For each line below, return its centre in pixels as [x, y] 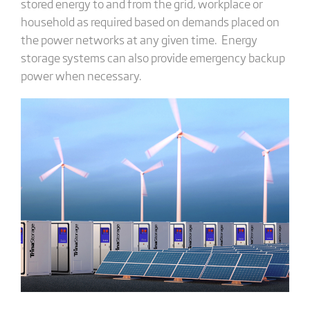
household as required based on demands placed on [150, 21]
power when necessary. [81, 75]
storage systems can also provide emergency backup [153, 57]
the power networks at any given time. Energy [139, 39]
